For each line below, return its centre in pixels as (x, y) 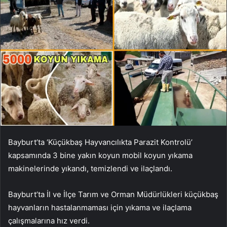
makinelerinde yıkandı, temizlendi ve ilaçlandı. (90, 168)
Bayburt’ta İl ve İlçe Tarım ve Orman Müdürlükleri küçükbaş (113, 194)
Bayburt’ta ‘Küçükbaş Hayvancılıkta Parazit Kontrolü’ (100, 142)
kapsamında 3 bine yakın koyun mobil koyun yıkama (100, 155)
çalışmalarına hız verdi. (49, 220)
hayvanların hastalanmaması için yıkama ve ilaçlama (100, 207)
